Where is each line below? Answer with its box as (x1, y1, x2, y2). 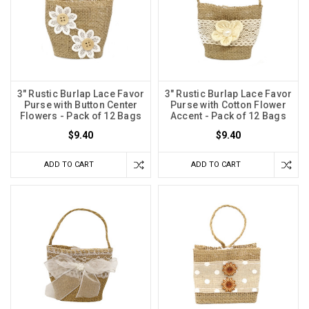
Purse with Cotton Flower (170, 99, 286, 111)
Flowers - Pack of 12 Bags (19, 110, 142, 122)
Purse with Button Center (23, 99, 138, 111)
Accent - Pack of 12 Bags (170, 110, 286, 122)
